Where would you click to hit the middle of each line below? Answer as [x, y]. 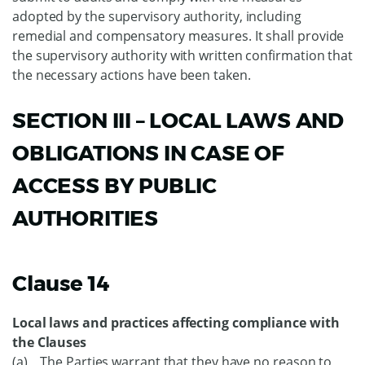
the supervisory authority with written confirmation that [182, 55]
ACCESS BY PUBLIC [115, 186]
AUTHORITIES [86, 218]
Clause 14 [61, 284]
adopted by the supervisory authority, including [157, 16]
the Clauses [50, 342]
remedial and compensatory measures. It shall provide [178, 36]
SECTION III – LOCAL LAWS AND [178, 121]
